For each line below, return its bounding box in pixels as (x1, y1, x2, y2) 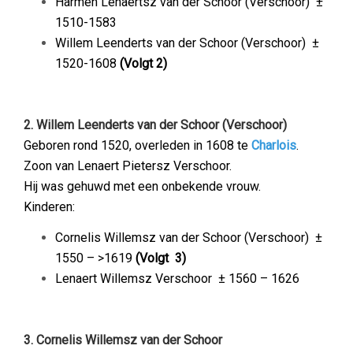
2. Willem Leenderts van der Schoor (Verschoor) (24, 117, 287, 132)
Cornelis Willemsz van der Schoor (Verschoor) (55, 230, 315, 245)
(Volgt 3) (136, 251, 186, 266)
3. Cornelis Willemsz (24, 333, 140, 347)
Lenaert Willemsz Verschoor (55, 271, 218, 286)
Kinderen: (24, 199, 75, 214)
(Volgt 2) (117, 56, 167, 71)
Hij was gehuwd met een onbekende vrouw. (24, 179, 261, 194)
